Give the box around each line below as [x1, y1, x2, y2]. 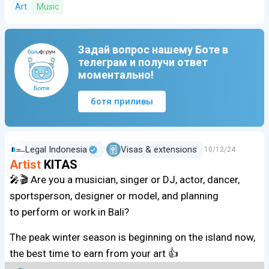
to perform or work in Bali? [10, 206, 129, 219]
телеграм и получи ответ [78, 56, 208, 69]
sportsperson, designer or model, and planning [10, 190, 219, 202]
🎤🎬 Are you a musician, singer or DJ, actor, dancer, [10, 174, 240, 186]
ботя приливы [91, 96, 153, 107]
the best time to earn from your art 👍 [10, 247, 178, 260]
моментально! [78, 68, 154, 82]
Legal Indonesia [25, 144, 87, 156]
